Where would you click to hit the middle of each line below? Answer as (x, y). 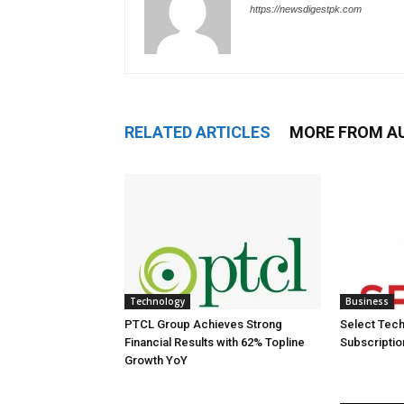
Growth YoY (156, 360)
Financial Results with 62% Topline (215, 342)
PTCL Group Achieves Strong (203, 324)
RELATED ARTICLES (197, 132)
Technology (157, 301)
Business (367, 301)
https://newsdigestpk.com (306, 9)
